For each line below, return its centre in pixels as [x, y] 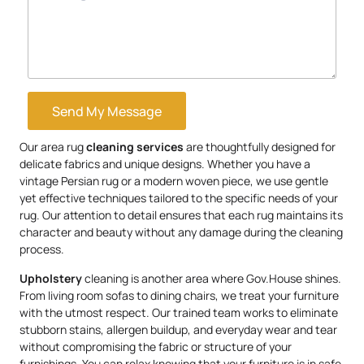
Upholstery [51, 278]
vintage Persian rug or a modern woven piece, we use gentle [174, 181]
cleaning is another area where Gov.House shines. [212, 278]
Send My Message [107, 111]
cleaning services [135, 147]
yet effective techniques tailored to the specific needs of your [179, 198]
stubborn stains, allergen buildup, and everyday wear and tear [178, 329]
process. [42, 249]
